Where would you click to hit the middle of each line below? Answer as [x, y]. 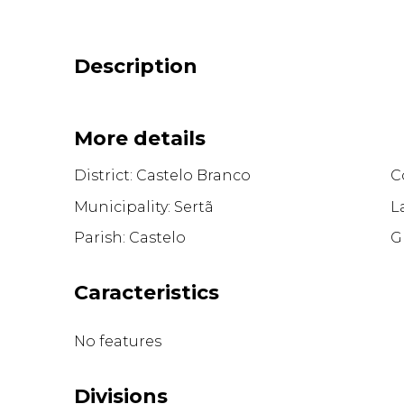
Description [136, 66]
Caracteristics [147, 293]
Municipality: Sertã [144, 207]
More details [140, 138]
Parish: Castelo [130, 238]
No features [118, 342]
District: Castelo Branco [163, 176]
